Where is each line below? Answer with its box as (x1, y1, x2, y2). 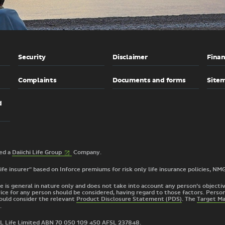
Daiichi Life (12, 149, 45, 156)
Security (18, 53, 46, 61)
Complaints (18, 76, 57, 84)
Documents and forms (113, 76, 186, 84)
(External (61, 149, 88, 155)
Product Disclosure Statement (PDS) (76, 196, 182, 202)
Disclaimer (113, 53, 148, 61)
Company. (72, 149, 101, 156)
